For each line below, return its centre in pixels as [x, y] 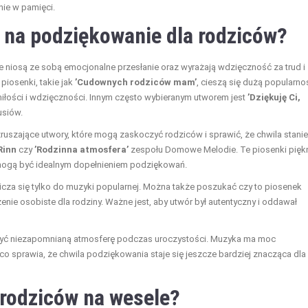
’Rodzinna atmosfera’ [81, 149]
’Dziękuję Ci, [274, 97]
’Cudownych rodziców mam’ [136, 82]
